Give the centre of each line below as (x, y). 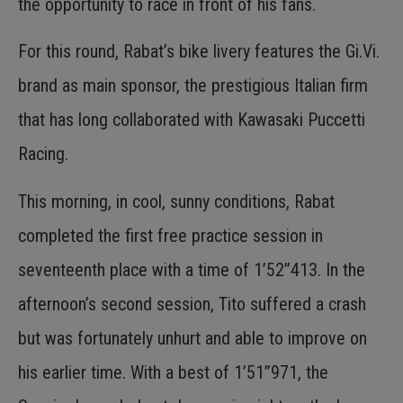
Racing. (43, 154)
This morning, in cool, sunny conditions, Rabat (176, 201)
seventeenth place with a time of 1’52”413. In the (192, 269)
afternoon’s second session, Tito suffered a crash (192, 304)
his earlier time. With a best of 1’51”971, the (173, 372)
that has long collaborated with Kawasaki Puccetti (192, 120)
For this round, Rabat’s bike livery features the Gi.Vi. (199, 52)
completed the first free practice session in (170, 235)
